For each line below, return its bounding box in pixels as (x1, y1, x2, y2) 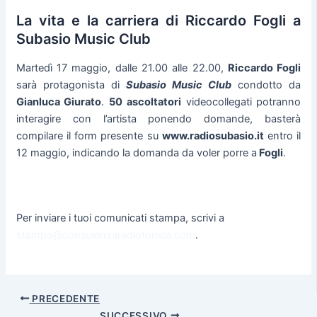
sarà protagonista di (16, 79, 126, 92)
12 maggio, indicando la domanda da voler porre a (16, 146, 257, 160)
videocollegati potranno (180, 96, 301, 109)
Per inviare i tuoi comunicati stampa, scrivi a (16, 211, 224, 224)
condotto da (238, 79, 301, 92)
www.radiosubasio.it (161, 129, 264, 143)
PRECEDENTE (29, 292, 100, 304)
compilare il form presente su (16, 129, 162, 143)
